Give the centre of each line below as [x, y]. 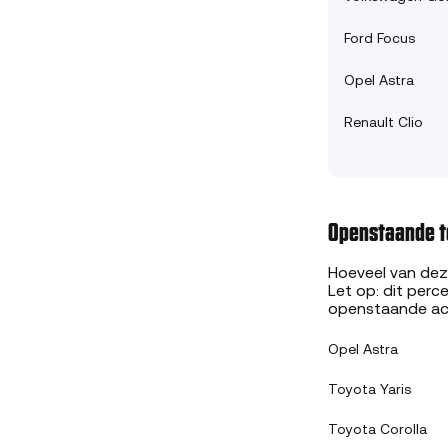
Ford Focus [379, 40]
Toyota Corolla [377, 431]
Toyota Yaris [369, 391]
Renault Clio [383, 124]
